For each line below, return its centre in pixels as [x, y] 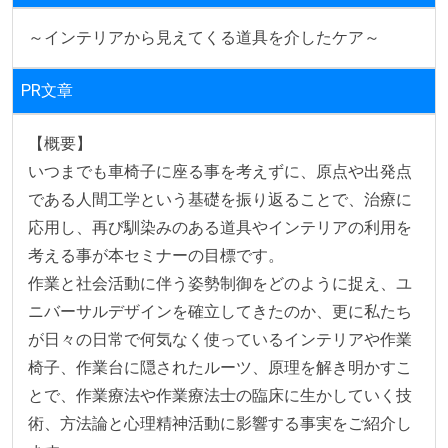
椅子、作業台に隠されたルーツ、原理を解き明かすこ [220, 367]
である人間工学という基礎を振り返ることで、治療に [220, 199]
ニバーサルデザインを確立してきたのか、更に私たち [220, 311]
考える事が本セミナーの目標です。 [156, 255]
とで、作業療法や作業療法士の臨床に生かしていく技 [220, 395]
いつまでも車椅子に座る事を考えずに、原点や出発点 [220, 171]
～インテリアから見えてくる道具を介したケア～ [204, 37]
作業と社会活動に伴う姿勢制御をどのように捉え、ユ [220, 283]
